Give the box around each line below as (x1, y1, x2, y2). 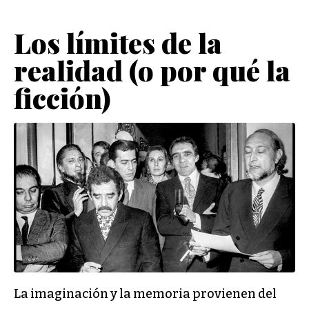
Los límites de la (14, 23, 222, 61)
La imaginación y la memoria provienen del (14, 286, 277, 302)
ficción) (14, 79, 111, 116)
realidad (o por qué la (14, 51, 290, 88)
